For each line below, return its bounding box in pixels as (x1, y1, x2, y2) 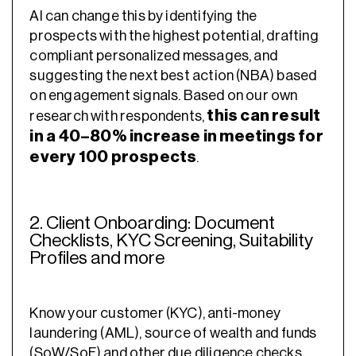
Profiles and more (29, 249, 168, 268)
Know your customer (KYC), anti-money (29, 305, 281, 320)
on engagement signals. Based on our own (29, 88, 298, 103)
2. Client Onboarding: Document (29, 214, 276, 233)
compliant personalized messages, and (29, 48, 278, 64)
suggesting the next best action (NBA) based (29, 68, 317, 83)
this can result (207, 107, 321, 125)
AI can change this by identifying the (29, 9, 257, 24)
